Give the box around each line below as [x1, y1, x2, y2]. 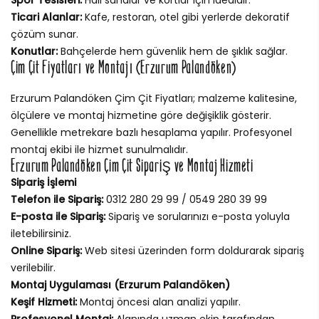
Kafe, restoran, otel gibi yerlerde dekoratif [82, 9, 290, 24]
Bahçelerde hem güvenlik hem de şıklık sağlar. [58, 43, 288, 58]
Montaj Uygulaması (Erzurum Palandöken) [11, 277, 230, 292]
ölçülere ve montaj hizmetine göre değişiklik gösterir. [11, 108, 271, 122]
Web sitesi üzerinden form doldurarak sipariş [82, 243, 304, 258]
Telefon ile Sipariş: [11, 192, 103, 206]
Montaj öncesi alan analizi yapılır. [77, 294, 241, 309]
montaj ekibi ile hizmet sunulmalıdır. [11, 142, 188, 157]
